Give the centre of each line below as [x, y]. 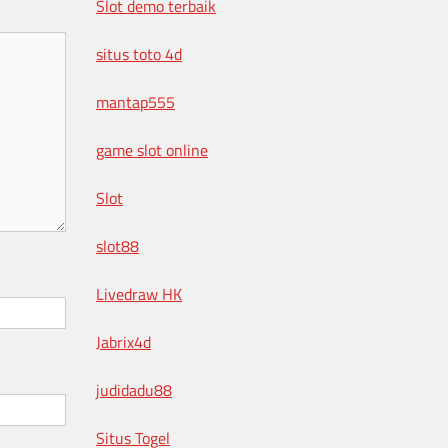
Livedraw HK [139, 294]
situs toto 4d [139, 54]
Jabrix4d [123, 342]
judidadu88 [134, 390]
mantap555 [135, 102]
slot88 [117, 246]
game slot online [152, 150]
